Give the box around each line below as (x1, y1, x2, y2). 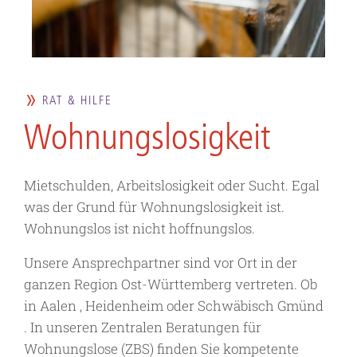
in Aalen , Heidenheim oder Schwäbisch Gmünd (24, 296, 324, 316)
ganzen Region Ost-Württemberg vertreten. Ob (24, 275, 317, 294)
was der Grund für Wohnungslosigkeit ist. (24, 198, 284, 217)
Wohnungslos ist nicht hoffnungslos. (24, 219, 255, 238)
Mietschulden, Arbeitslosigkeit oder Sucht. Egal (24, 176, 320, 195)
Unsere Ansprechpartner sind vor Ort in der (24, 253, 297, 273)
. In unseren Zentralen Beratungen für (24, 318, 261, 337)
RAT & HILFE (41, 92, 112, 108)
